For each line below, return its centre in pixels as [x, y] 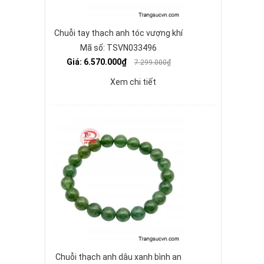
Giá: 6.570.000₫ [97, 62]
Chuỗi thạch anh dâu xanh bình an [118, 257]
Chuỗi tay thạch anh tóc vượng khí [118, 33]
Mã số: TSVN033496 [118, 48]
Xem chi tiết [133, 82]
